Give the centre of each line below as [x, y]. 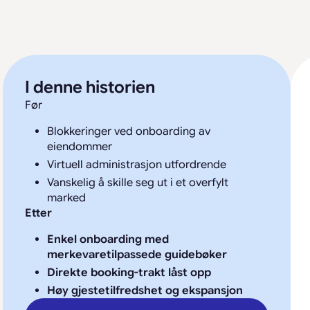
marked [66, 198]
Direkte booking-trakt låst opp [129, 273]
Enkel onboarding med [108, 239]
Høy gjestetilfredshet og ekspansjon [145, 291]
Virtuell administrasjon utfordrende [137, 165]
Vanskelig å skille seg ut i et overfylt [138, 183]
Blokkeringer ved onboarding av [129, 131]
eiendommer [80, 147]
